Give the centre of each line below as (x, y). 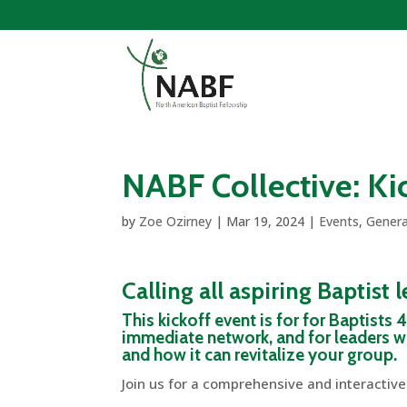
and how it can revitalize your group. (260, 355)
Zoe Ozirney (176, 221)
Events (339, 221)
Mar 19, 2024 (266, 221)
